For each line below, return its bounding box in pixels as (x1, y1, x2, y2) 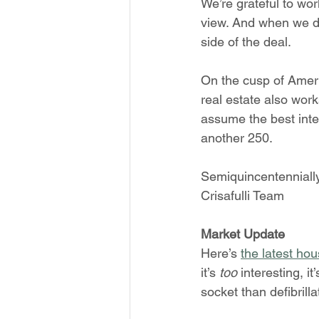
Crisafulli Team (201, 188, 284, 203)
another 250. (201, 130, 273, 145)
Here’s (201, 246, 241, 261)
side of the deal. (201, 34, 291, 49)
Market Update (201, 226, 285, 241)
